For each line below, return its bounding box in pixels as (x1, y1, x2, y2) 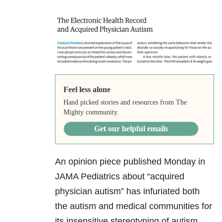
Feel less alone (63, 85, 111, 94)
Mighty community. (63, 109, 119, 116)
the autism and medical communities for (55, 201, 212, 212)
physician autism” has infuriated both (55, 186, 200, 197)
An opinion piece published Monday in (55, 157, 205, 167)
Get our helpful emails (94, 124, 168, 133)
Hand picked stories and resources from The (63, 99, 187, 107)
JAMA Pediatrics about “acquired (55, 171, 184, 182)
